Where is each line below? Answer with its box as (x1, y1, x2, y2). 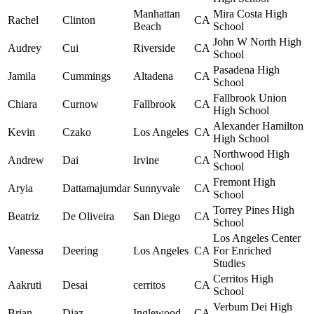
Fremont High (213, 176, 275, 189)
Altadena (133, 70, 173, 83)
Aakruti (8, 279, 41, 292)
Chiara (8, 98, 37, 111)
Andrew (8, 154, 44, 167)
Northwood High (213, 148, 289, 161)
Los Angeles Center (213, 232, 301, 245)
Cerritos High (213, 273, 273, 285)
